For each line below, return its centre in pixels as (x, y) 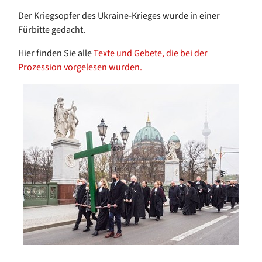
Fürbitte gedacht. (53, 30)
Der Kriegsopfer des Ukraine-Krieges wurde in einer (119, 15)
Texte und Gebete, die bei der (151, 53)
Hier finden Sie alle (56, 53)
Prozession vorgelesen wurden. (80, 67)
